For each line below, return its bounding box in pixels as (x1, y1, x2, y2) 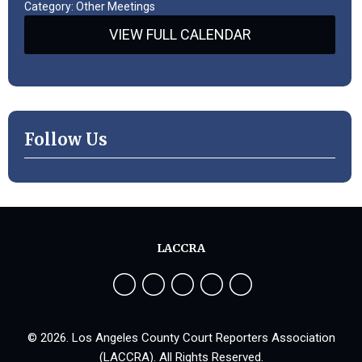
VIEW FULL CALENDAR (108, 25, 251, 43)
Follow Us (24, 128, 107, 149)
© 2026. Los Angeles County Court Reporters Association (27, 330, 335, 345)
